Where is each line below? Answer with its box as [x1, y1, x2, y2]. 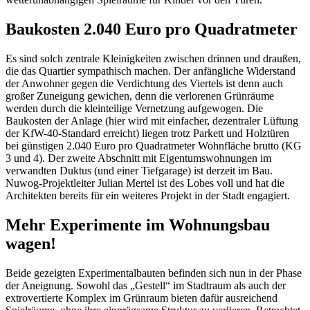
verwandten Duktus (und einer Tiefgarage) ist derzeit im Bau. [6, 164, 273, 176]
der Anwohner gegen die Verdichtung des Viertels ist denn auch [6, 77, 283, 89]
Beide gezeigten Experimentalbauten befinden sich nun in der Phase [6, 266, 302, 279]
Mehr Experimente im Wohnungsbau [6, 215, 270, 234]
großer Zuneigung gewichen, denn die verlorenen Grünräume [6, 89, 274, 102]
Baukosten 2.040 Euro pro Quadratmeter [6, 19, 298, 38]
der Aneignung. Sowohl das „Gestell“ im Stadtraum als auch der [6, 279, 286, 291]
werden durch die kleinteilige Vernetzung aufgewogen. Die [6, 102, 263, 114]
